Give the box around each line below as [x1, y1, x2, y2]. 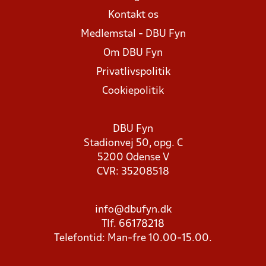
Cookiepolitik [102, 86, 164, 96]
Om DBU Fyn [103, 48, 163, 58]
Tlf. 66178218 [102, 219, 164, 229]
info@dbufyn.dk [94, 205, 172, 215]
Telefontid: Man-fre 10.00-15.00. [54, 233, 212, 243]
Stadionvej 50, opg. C [83, 138, 183, 148]
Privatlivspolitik [96, 67, 170, 77]
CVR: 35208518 [97, 167, 169, 177]
